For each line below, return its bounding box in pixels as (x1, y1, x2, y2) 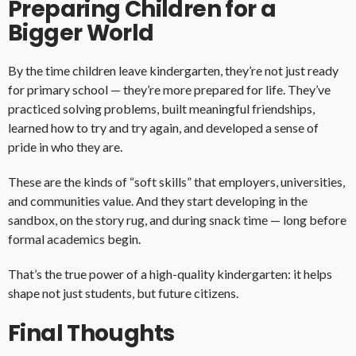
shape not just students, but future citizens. (8, 285, 238, 301)
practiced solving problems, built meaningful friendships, (8, 101, 315, 117)
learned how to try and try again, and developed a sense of (8, 120, 319, 136)
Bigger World (8, 17, 154, 49)
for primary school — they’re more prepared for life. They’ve (8, 82, 331, 98)
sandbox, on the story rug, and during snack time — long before (8, 212, 346, 228)
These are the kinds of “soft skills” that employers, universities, (8, 174, 345, 190)
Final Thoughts (8, 318, 175, 350)
